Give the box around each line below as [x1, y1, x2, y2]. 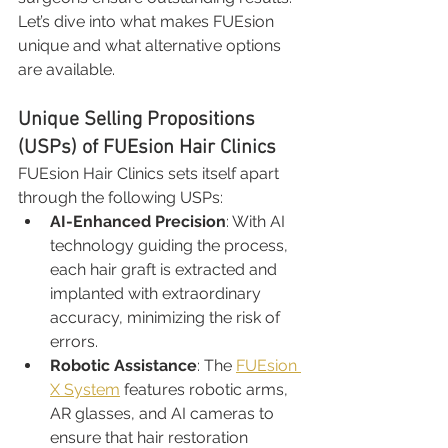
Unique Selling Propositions [18, 107, 260, 132]
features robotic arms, [120, 379, 292, 399]
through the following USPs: [18, 187, 223, 207]
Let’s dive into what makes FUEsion [18, 11, 278, 31]
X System [50, 379, 120, 399]
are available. [18, 59, 115, 79]
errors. [50, 331, 98, 351]
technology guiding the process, [50, 235, 292, 255]
